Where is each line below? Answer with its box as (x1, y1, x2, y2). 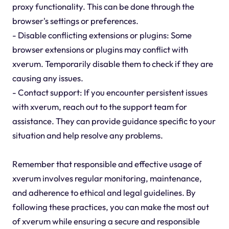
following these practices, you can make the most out (12, 201, 209, 213)
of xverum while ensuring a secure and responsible (12, 216, 200, 227)
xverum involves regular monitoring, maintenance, (12, 173, 202, 184)
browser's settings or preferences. (12, 15, 139, 27)
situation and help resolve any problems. (12, 130, 163, 141)
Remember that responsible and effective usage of (12, 158, 202, 170)
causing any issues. (12, 73, 83, 84)
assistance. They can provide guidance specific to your (12, 116, 216, 127)
